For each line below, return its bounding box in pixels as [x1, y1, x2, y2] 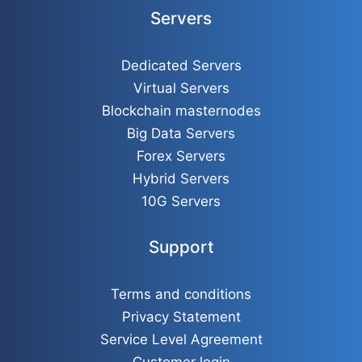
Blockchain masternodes [101, 103, 261, 119]
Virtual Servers [133, 80, 229, 96]
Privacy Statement [121, 309, 241, 325]
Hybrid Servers [133, 170, 229, 187]
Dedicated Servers [120, 57, 242, 74]
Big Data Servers [127, 125, 235, 141]
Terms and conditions [111, 286, 251, 302]
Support [148, 237, 214, 257]
